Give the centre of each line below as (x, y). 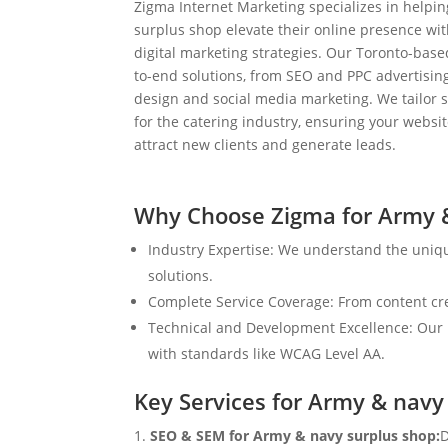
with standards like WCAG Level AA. (267, 353)
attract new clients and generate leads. (265, 145)
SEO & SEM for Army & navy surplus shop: (295, 435)
